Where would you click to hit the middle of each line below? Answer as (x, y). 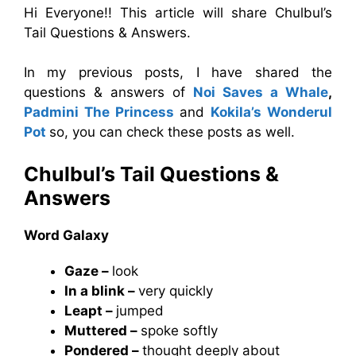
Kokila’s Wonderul (272, 112)
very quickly (176, 291)
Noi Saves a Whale (261, 92)
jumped (140, 311)
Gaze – (88, 271)
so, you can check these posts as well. (172, 132)
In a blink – (101, 291)
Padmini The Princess (99, 112)
